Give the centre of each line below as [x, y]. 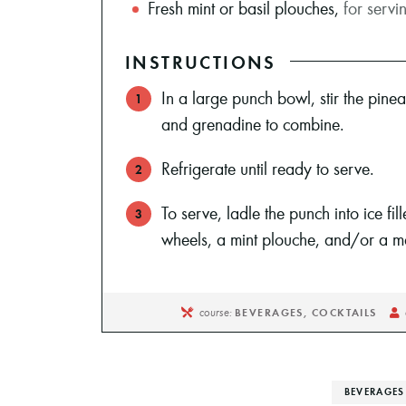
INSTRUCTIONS [201, 61]
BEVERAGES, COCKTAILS [305, 312]
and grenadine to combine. [253, 123]
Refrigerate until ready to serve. [268, 168]
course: [217, 312]
